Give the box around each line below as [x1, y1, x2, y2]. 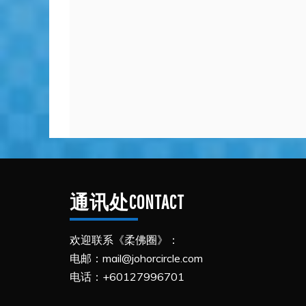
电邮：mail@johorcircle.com [70, 251, 203, 266]
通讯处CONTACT [70, 191, 184, 214]
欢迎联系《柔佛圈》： [70, 233, 179, 247]
